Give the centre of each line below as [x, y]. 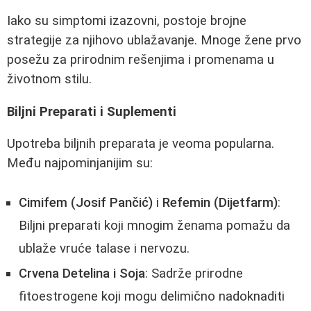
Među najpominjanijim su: [80, 163]
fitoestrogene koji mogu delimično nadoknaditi [152, 297]
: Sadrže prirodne [194, 274]
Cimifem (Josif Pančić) [86, 203]
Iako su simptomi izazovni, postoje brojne [127, 21]
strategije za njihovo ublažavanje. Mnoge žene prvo [154, 41]
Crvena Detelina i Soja [82, 274]
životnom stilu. [49, 79]
